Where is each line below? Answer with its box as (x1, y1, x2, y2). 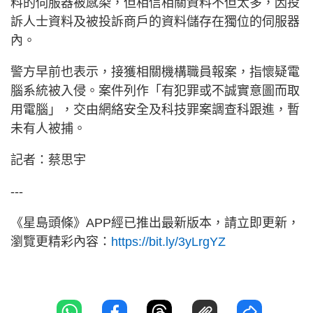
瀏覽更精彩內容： (10, 235, 111, 249)
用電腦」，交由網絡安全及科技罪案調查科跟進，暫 (10, 103, 300, 117)
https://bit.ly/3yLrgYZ (111, 235, 229, 249)
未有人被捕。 (10, 122, 86, 136)
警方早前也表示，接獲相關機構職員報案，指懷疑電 (10, 65, 300, 80)
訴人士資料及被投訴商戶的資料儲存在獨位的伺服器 (10, 15, 300, 29)
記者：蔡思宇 (10, 153, 86, 168)
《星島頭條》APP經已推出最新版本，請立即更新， (10, 216, 300, 231)
